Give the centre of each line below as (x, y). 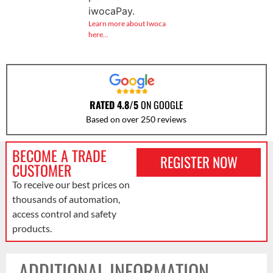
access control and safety (64, 213)
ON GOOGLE (161, 105)
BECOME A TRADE (59, 155)
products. (32, 228)
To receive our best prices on (71, 184)
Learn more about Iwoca (127, 24)
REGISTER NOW (199, 162)
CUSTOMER (41, 170)
